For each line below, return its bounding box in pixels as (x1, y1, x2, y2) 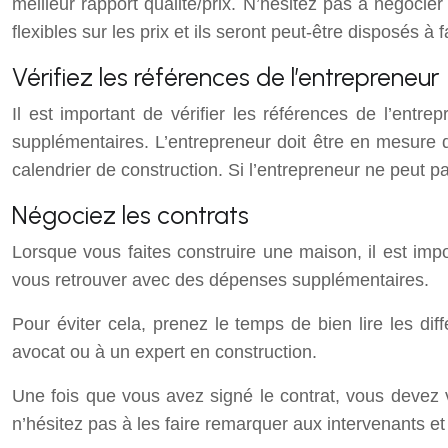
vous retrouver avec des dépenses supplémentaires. (12, 270, 429, 290)
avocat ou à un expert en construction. (12, 342, 317, 362)
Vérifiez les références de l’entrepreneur (12, 62, 439, 92)
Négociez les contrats (12, 200, 249, 230)
